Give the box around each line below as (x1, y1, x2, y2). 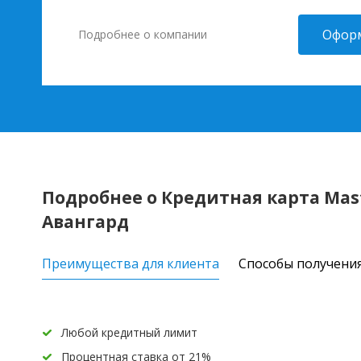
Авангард (42, 210, 129, 233)
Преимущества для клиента (42, 254, 219, 272)
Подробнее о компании (78, 26, 207, 42)
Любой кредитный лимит (61, 324, 197, 340)
